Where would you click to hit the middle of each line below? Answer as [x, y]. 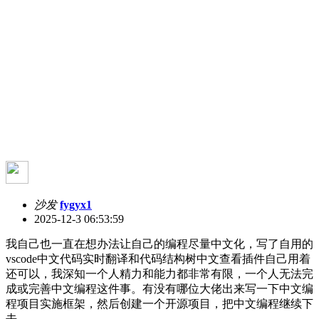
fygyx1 [76, 204]
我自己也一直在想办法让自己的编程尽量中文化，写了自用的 [159, 244]
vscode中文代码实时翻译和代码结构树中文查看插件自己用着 [158, 258]
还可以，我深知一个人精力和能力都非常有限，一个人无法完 [159, 273]
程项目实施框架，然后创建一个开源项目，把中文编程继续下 [159, 303]
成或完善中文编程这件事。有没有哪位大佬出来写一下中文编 [159, 288]
